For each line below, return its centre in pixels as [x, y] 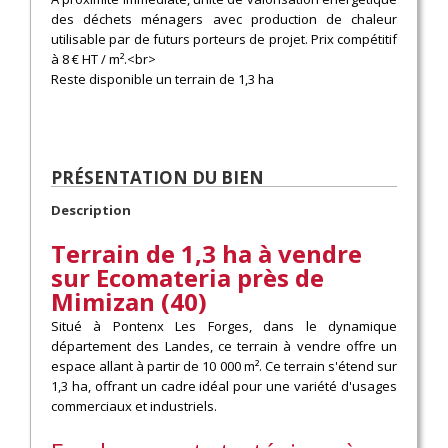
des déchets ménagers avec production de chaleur [224, 18]
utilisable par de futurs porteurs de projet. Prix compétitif [224, 38]
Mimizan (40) [129, 302]
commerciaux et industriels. [134, 406]
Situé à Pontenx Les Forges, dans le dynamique [224, 326]
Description [91, 210]
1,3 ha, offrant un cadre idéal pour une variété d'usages [224, 386]
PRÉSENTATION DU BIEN [157, 177]
